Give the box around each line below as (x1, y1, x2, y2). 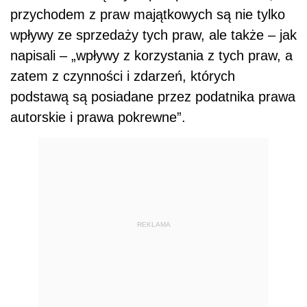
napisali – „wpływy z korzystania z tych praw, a (10, 47, 293, 63)
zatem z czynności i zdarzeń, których (10, 68, 235, 84)
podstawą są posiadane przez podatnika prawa (10, 88, 295, 104)
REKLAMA (136, 221, 171, 229)
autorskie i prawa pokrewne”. (10, 109, 186, 125)
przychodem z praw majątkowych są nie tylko (10, 6, 285, 22)
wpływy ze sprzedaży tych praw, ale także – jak (10, 27, 297, 42)
